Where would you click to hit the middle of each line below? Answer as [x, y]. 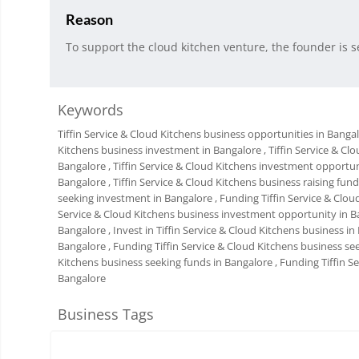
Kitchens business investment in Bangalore [159, 150]
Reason [89, 20]
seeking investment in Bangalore [135, 198]
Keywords [91, 110]
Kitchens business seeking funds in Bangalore [165, 262]
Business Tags [106, 315]
